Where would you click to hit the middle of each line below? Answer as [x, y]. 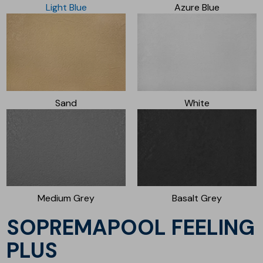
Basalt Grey [197, 198]
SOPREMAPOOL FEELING [13, 228]
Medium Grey [66, 198]
